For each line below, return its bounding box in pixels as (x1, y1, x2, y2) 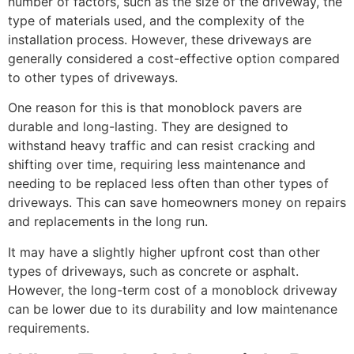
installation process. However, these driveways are (8, 32, 311, 48)
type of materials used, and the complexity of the (8, 13, 304, 29)
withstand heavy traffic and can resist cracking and (8, 137, 315, 154)
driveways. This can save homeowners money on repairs (8, 194, 346, 211)
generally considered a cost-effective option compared (8, 51, 340, 67)
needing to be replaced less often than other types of (8, 175, 329, 192)
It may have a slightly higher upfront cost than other (8, 243, 320, 260)
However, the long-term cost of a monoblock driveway (8, 281, 337, 298)
